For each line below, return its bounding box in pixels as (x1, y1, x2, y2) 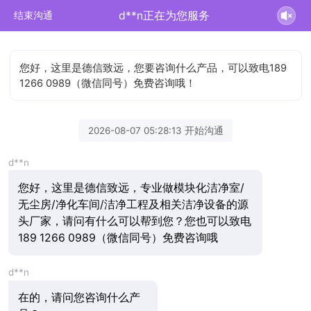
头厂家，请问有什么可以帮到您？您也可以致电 (17, 214, 251, 228)
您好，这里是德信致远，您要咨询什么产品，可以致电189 (19, 61, 287, 74)
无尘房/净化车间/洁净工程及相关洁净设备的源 (17, 197, 249, 211)
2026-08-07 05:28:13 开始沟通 (87, 124, 224, 136)
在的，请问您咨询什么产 (17, 291, 140, 304)
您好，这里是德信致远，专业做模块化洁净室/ (17, 180, 244, 194)
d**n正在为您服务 (118, 8, 210, 22)
